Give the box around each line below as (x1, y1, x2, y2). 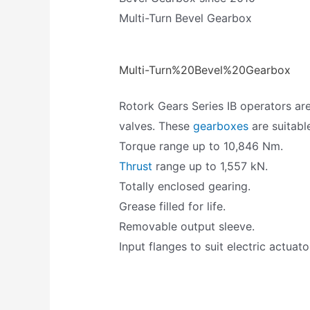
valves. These (119, 119, 194, 134)
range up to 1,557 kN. (152, 159, 268, 174)
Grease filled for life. (119, 199, 226, 214)
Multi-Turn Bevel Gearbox (119, 11, 253, 26)
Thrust (119, 159, 153, 174)
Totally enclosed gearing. (119, 179, 251, 194)
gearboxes (193, 119, 249, 134)
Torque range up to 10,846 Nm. (119, 139, 284, 154)
